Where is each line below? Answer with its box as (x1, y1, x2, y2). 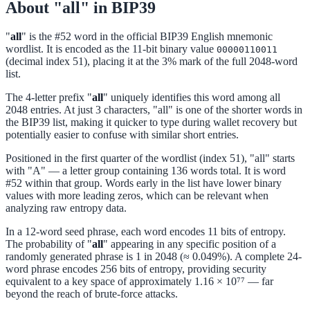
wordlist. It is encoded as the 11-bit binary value (6, 43, 217, 55)
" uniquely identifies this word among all (103, 91, 280, 104)
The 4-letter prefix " (6, 91, 92, 104)
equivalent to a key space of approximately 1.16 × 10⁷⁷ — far (6, 275, 273, 288)
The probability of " (6, 238, 92, 250)
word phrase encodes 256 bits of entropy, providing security (6, 263, 266, 275)
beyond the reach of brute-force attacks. (6, 288, 178, 300)
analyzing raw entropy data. (6, 202, 127, 215)
